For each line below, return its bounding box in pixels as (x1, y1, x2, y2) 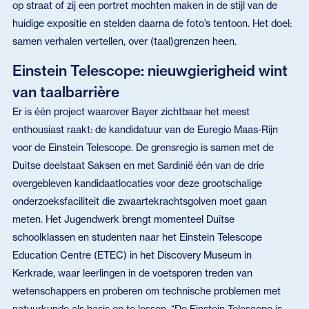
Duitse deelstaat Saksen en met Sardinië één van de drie (12, 159, 264, 171)
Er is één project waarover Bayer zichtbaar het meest (12, 105, 250, 117)
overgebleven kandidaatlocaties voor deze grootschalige (12, 177, 262, 189)
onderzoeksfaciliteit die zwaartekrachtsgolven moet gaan (12, 195, 267, 207)
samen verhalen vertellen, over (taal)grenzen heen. (12, 34, 237, 47)
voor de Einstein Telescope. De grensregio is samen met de (12, 141, 274, 153)
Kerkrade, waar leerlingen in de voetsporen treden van (12, 266, 252, 279)
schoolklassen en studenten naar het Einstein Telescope (12, 230, 262, 243)
